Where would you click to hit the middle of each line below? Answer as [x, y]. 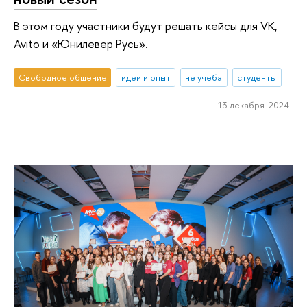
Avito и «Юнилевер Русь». [81, 44]
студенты [257, 77]
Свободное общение [62, 77]
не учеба [204, 77]
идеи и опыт [146, 77]
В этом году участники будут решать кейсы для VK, [146, 26]
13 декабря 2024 [253, 105]
